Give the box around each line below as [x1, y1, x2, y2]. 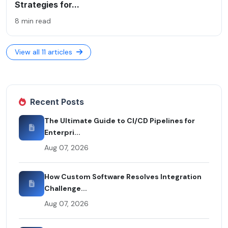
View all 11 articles [15, 47, 74, 56]
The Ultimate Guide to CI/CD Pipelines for [44, 116, 195, 125]
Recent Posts [30, 96, 84, 107]
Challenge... [44, 183, 87, 193]
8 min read [15, 16, 51, 25]
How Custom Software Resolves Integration [44, 172, 202, 181]
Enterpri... [44, 127, 80, 137]
